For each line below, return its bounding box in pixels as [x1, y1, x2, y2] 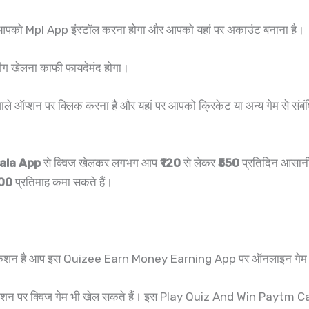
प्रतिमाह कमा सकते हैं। [12, 175, 112, 190]
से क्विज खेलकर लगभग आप [41, 156, 160, 170]
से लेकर [181, 156, 218, 170]
